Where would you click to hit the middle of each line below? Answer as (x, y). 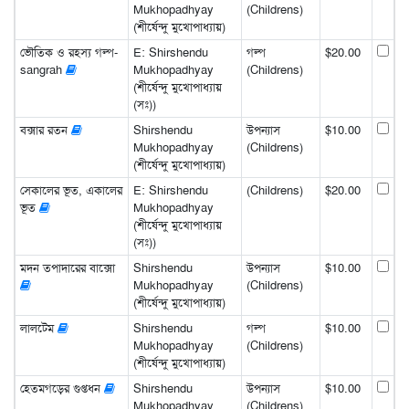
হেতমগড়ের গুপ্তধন (62, 388)
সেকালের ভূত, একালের (71, 190)
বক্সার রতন (45, 130)
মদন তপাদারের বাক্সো (67, 267)
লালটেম (38, 328)
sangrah (42, 69)
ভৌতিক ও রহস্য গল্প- (68, 52)
